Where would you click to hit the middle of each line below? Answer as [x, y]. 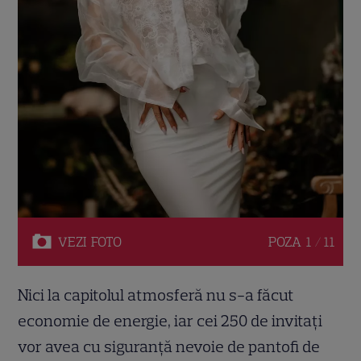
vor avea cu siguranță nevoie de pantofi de [169, 346]
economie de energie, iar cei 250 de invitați [170, 320]
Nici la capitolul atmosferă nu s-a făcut [156, 295]
